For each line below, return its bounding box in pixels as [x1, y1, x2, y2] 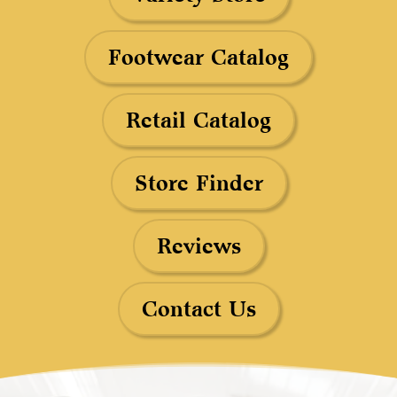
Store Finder [134, 168, 263, 197]
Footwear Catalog [108, 43, 289, 71]
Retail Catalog [126, 105, 271, 134]
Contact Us [141, 294, 256, 323]
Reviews [156, 231, 241, 260]
